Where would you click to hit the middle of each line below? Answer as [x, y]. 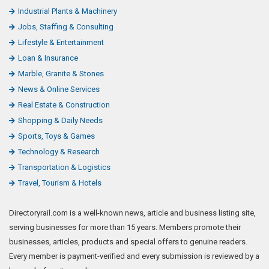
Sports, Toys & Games [56, 136]
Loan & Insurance [48, 58]
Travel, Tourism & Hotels [60, 183]
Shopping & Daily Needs [60, 120]
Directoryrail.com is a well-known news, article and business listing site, [132, 213]
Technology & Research [59, 151]
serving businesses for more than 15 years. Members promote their [125, 227]
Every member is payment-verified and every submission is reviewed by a [134, 256]
